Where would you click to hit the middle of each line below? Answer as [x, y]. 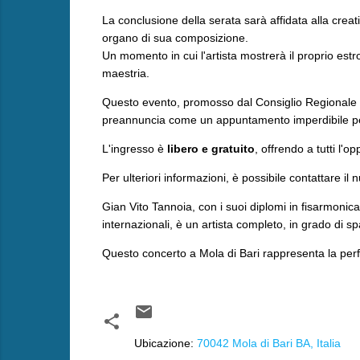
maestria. [125, 73]
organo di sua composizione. [176, 37]
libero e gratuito [211, 148]
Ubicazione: [165, 343]
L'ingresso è [134, 148]
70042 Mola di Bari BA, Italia [268, 343]
